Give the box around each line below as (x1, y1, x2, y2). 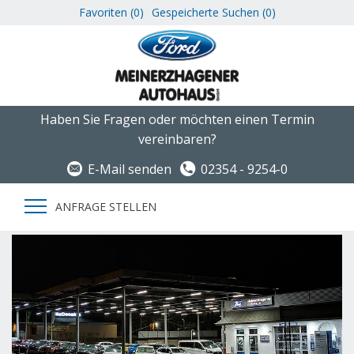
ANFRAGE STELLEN (55, 198, 156, 214)
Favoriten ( (78, 5, 134, 20)
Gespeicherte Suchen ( (151, 5, 265, 20)
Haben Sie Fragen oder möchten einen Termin (40, 110, 314, 128)
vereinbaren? (137, 130, 217, 148)
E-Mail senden (88, 160, 171, 178)
